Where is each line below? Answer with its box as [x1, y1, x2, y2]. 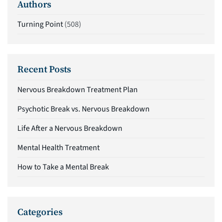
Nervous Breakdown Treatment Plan [17, 84, 138, 95]
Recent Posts [17, 63, 71, 76]
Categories [17, 205, 62, 218]
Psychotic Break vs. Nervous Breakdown [17, 103, 150, 114]
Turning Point [17, 19, 63, 30]
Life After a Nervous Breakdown [17, 122, 122, 134]
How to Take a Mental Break [17, 161, 109, 172]
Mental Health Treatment [17, 142, 100, 153]
